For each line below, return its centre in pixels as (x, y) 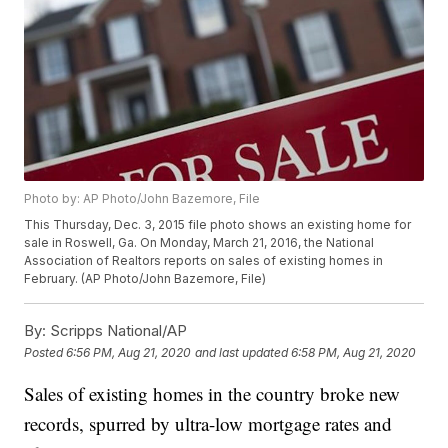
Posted (45, 352)
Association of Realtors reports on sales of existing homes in (204, 261)
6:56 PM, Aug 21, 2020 (129, 352)
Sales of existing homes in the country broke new (212, 394)
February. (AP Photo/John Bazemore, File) (145, 279)
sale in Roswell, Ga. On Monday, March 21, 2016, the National (199, 243)
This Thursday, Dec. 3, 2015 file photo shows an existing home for (218, 225)
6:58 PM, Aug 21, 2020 (354, 352)
